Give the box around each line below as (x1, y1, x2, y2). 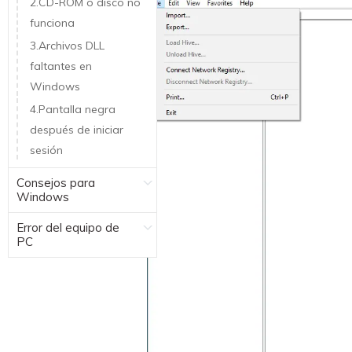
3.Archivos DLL (30, 38, 104, 53)
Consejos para (16, 174, 95, 190)
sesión (30, 142, 63, 157)
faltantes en (30, 58, 92, 73)
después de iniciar (30, 122, 123, 137)
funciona (30, 15, 75, 30)
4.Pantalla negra (30, 101, 115, 116)
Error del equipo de (16, 219, 119, 235)
